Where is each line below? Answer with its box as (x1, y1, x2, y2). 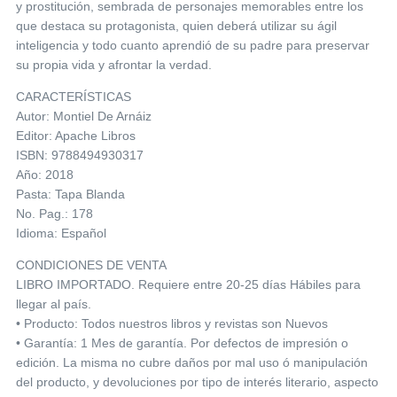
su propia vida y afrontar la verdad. (16, 57, 212, 72)
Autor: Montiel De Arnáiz (16, 108, 152, 123)
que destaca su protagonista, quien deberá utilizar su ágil (16, 18, 337, 33)
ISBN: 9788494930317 (16, 147, 144, 162)
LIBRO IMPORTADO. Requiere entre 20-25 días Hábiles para (16, 276, 361, 292)
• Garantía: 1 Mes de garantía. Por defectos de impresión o (16, 335, 348, 350)
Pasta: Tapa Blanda (16, 186, 125, 201)
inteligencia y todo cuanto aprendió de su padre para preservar (16, 37, 370, 52)
